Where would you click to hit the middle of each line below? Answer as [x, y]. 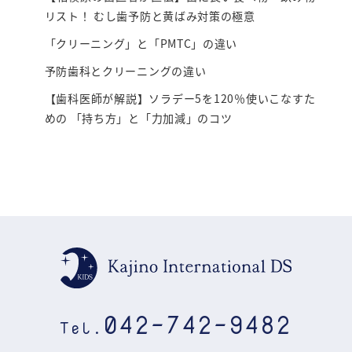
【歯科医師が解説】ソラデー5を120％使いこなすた [180, 99]
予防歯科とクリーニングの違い [125, 71]
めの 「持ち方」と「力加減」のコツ [138, 118]
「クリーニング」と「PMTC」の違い [141, 44]
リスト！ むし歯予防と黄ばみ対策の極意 [150, 16]
